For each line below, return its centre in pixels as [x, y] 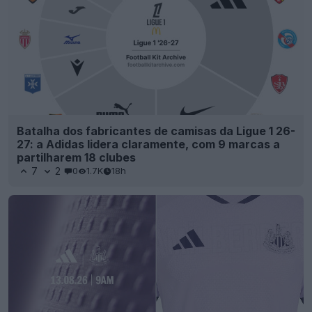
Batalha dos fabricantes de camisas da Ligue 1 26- [156, 131]
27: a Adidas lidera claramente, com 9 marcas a [148, 144]
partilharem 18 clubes [76, 157]
